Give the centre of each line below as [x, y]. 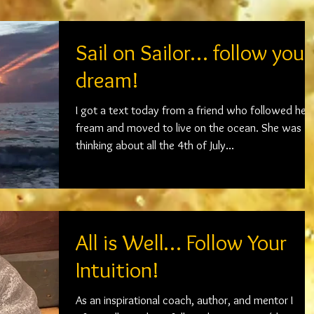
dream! [107, 79]
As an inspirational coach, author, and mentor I [184, 300]
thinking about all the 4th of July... [155, 145]
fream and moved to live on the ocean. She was [189, 127]
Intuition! [117, 269]
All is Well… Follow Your [181, 242]
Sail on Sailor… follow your [193, 52]
